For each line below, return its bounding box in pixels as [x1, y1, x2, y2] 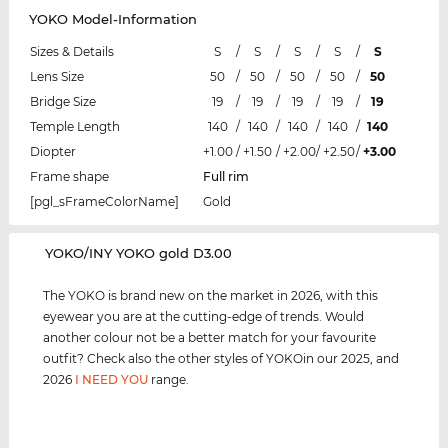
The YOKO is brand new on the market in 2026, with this [43, 288, 379, 304]
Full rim [202, 169, 249, 185]
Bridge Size [29, 94, 96, 110]
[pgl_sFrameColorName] [29, 194, 179, 210]
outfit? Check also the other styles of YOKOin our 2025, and [43, 351, 400, 367]
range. [148, 372, 190, 388]
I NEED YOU [75, 372, 149, 388]
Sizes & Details [29, 44, 114, 60]
